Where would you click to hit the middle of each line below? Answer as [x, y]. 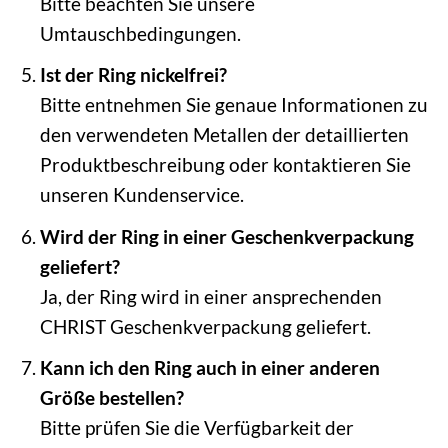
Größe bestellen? [111, 398]
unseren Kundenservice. [141, 195]
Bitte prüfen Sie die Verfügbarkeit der [196, 428]
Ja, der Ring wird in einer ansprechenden [210, 296]
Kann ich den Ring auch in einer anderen [209, 368]
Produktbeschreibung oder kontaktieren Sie [225, 165]
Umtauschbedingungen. [140, 33]
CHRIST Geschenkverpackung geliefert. [205, 326]
